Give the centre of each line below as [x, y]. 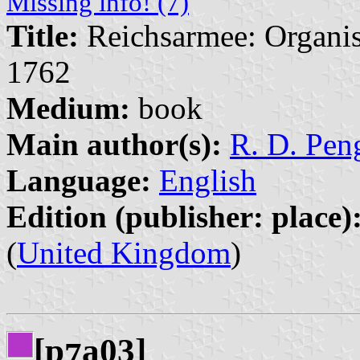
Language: [79, 180]
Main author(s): [114, 144]
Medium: [68, 108]
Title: [43, 35]
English [208, 180]
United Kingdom [124, 252]
